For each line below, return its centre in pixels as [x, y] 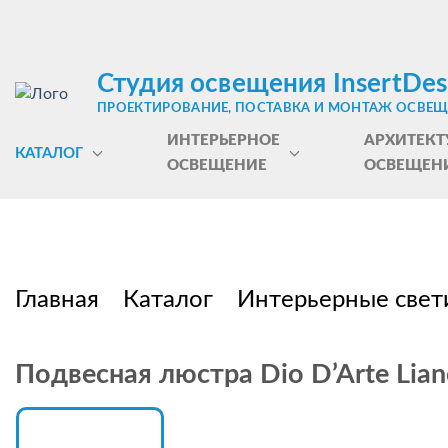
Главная [57, 300]
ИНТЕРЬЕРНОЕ [223, 140]
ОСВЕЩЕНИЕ [216, 165]
